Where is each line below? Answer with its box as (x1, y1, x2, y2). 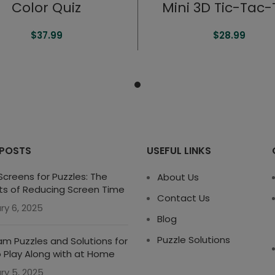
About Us (157, 171, 199, 184)
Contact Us (157, 192, 210, 205)
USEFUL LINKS (147, 144, 211, 158)
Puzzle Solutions (157, 233, 230, 247)
